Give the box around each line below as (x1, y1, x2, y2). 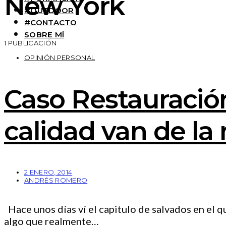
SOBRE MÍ (24, 29, 65, 39)
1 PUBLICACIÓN (4, 39, 57, 47)
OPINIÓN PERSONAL (24, 53, 95, 62)
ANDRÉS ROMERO (24, 176, 88, 185)
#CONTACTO (24, 17, 77, 27)
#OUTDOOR (24, 5, 74, 15)
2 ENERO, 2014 (24, 168, 73, 177)
